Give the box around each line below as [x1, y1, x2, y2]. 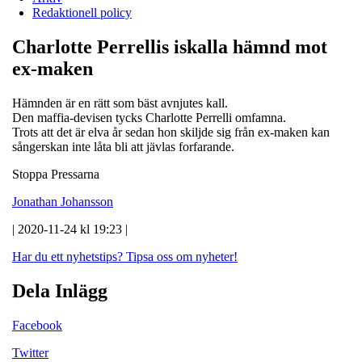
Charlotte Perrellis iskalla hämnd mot [12, 36, 327, 57]
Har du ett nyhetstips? [12, 249, 123, 263]
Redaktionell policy [32, 5, 132, 19]
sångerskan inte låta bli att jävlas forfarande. [12, 139, 234, 154]
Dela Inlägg [12, 280, 107, 301]
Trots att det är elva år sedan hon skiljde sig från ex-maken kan [12, 124, 330, 139]
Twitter [12, 345, 48, 360]
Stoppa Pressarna [12, 166, 99, 181]
